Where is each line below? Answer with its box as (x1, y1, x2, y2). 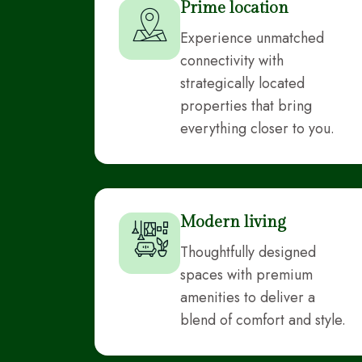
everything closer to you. (180, 117, 335, 139)
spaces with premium (180, 263, 313, 285)
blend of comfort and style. (180, 309, 346, 330)
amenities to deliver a (180, 286, 315, 308)
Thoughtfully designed (180, 241, 316, 263)
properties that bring (180, 95, 312, 116)
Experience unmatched (180, 27, 324, 48)
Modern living (180, 212, 286, 232)
